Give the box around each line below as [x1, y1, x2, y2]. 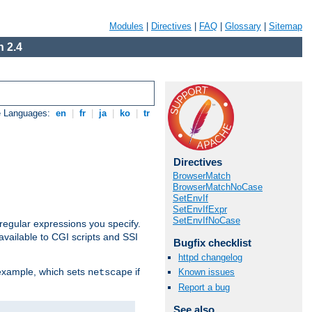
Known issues [178, 267, 235, 278]
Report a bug [178, 281, 230, 292]
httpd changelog [178, 252, 242, 263]
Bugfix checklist [173, 237, 251, 249]
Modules [109, 21, 143, 31]
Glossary [225, 21, 261, 31]
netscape [88, 267, 132, 279]
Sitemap [269, 21, 302, 31]
